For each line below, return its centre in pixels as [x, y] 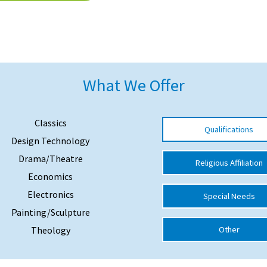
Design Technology [50, 141]
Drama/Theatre [50, 159]
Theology [50, 230]
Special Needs [229, 196]
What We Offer [133, 85]
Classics [50, 123]
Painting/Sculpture [50, 212]
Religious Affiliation [229, 163]
